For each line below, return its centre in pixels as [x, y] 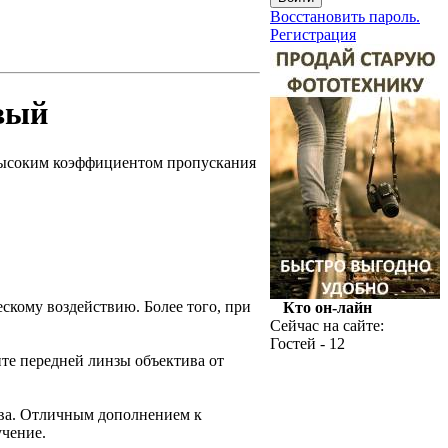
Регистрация [313, 34]
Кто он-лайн [327, 307]
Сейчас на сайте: [327, 325]
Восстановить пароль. [345, 16]
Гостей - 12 [307, 343]
